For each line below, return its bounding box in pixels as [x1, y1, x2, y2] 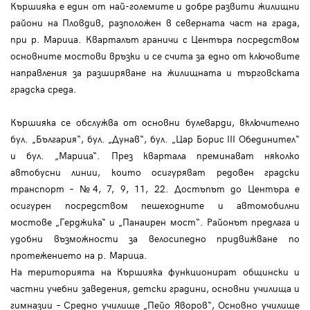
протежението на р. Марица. [10, 248, 147, 262]
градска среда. [10, 82, 77, 96]
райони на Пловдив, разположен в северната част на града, [10, 16, 300, 30]
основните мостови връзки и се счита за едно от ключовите [10, 49, 300, 63]
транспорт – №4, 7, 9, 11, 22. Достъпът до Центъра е [10, 182, 300, 196]
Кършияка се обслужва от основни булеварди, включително [10, 116, 300, 129]
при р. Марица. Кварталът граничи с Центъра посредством [10, 33, 300, 46]
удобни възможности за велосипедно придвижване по [10, 232, 300, 246]
